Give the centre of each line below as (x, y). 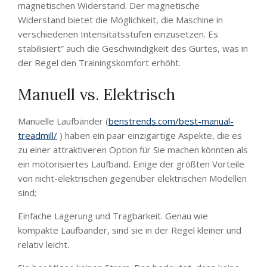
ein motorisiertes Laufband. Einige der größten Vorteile (131, 164)
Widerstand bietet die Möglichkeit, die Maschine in (120, 20)
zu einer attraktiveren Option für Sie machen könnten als (133, 150)
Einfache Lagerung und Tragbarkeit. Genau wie (113, 216)
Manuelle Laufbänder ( (63, 121)
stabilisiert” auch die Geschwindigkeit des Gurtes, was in (133, 48)
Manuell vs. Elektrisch (97, 94)
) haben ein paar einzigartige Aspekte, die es (150, 135)
